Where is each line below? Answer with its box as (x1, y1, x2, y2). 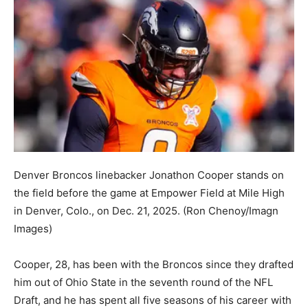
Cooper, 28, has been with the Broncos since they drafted (14, 258, 294, 272)
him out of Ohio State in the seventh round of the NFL (14, 276, 273, 289)
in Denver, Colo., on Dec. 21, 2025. (14, 204, 180, 218)
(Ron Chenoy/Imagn (183, 204, 278, 218)
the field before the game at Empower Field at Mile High (14, 186, 285, 200)
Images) (14, 222, 52, 236)
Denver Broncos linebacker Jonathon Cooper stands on (14, 168, 284, 182)
